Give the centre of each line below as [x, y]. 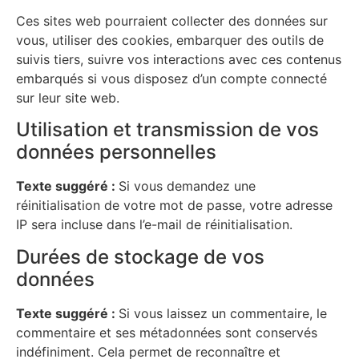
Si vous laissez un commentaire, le [223, 313]
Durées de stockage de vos [140, 256]
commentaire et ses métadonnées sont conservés [167, 332]
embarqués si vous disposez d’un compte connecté [171, 78]
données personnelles [116, 152]
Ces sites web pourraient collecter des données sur [172, 20]
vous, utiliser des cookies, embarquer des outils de [170, 40]
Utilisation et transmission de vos [167, 130]
